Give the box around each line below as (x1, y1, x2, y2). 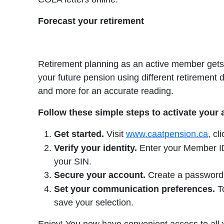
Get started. (54, 129, 104, 139)
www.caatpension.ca (126, 129, 208, 139)
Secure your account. (54, 170, 145, 180)
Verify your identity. (54, 143, 137, 153)
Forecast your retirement (38, 16, 144, 26)
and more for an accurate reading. (38, 86, 173, 96)
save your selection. (54, 197, 133, 208)
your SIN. (54, 156, 91, 167)
